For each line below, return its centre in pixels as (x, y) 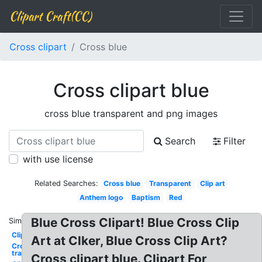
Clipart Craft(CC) (50, 16)
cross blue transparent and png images (131, 113)
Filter (235, 141)
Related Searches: (66, 183)
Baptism (146, 197)
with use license (58, 159)
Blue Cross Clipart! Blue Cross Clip (135, 223)
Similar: (22, 221)
